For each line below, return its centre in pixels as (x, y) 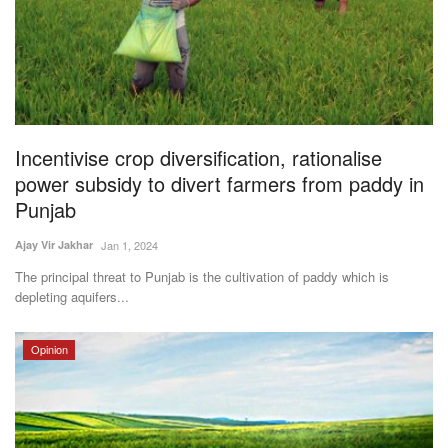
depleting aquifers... (72, 297)
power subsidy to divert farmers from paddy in (219, 184)
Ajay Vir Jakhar (54, 245)
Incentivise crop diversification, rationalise (198, 158)
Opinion (49, 349)
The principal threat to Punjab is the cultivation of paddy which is (202, 277)
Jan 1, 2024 (129, 245)
